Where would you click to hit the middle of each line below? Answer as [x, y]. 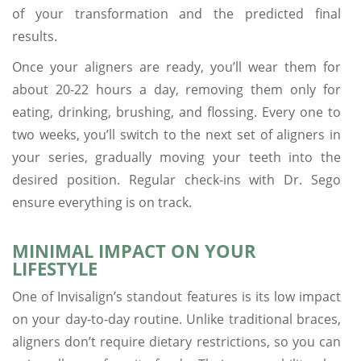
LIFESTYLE [55, 268]
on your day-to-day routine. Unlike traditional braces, [176, 319]
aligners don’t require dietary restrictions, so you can [176, 341]
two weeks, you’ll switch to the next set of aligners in [176, 134]
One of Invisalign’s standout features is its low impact [176, 296]
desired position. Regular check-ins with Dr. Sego [176, 179]
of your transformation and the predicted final [176, 13]
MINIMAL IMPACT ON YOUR [134, 250]
